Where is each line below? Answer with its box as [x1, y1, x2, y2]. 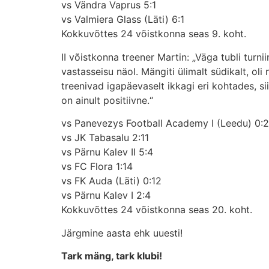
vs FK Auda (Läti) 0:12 [61, 175, 162, 187]
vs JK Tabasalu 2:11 [61, 131, 149, 144]
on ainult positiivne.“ [61, 94, 153, 106]
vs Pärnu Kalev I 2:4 [61, 189, 151, 202]
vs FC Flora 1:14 [61, 160, 133, 173]
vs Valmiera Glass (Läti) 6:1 [61, 13, 184, 26]
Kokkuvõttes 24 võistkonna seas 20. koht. [61, 204, 252, 216]
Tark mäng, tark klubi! [61, 250, 162, 262]
